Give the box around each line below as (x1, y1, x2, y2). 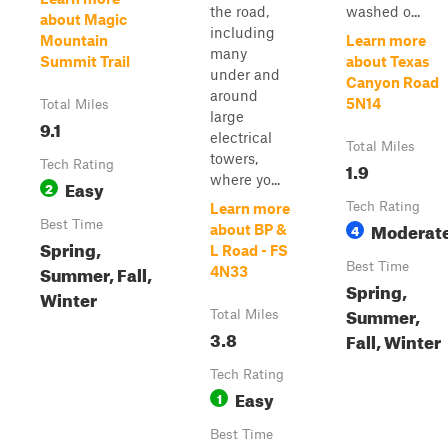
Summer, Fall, (40, 259, 152, 286)
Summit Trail (40, 52, 130, 70)
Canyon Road (346, 73, 439, 91)
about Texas (346, 52, 430, 70)
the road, (210, 2, 269, 20)
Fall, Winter (346, 326, 441, 353)
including (210, 23, 275, 41)
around (210, 86, 258, 104)
